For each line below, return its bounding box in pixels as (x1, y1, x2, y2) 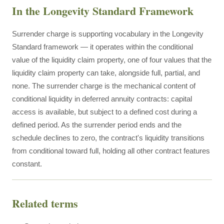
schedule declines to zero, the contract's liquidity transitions (12, 133, 204, 142)
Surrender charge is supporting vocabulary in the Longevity (12, 29, 203, 38)
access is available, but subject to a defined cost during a (12, 107, 197, 116)
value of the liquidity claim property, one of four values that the (12, 55, 211, 64)
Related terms (12, 195, 78, 211)
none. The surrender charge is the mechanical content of (12, 81, 195, 90)
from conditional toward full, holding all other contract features (12, 146, 210, 155)
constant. (12, 159, 42, 168)
